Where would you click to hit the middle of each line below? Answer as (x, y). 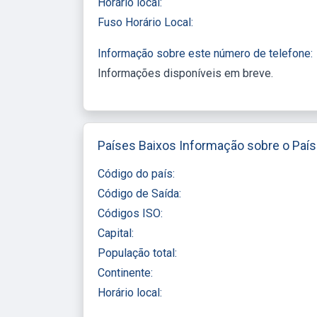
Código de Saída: (139, 193)
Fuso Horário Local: (145, 22)
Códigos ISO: (130, 213)
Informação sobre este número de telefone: (205, 53)
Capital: (116, 233)
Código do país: (136, 173)
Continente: (125, 272)
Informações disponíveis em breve (184, 73)
